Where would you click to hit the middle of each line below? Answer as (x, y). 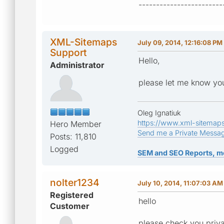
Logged (64, 149)
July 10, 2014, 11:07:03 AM (180, 183)
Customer (70, 206)
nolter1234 (75, 182)
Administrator (77, 65)
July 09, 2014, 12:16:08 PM (180, 42)
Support (68, 52)
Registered (72, 195)
